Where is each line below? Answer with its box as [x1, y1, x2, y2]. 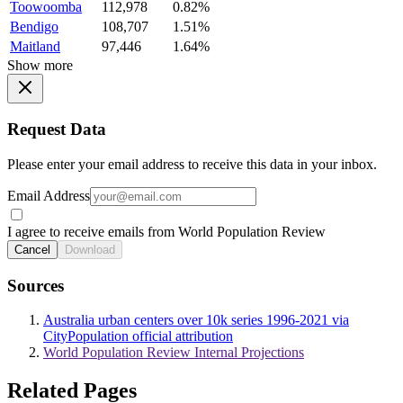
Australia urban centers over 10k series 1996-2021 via [43, 312, 349, 328]
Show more [7, 57, 73, 73]
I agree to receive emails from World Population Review [7, 223, 326, 239]
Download [65, 242, 115, 256]
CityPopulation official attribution [43, 328, 233, 345]
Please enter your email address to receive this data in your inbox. [7, 156, 377, 172]
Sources [7, 275, 64, 295]
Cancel [14, 242, 50, 256]
